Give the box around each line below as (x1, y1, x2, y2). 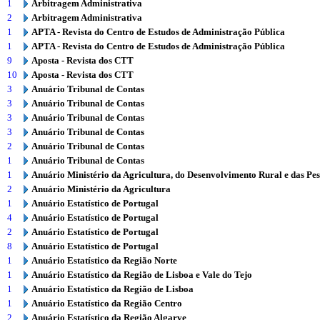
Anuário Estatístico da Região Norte (31, 255, 177, 266)
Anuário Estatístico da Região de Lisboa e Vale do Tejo (31, 269, 252, 280)
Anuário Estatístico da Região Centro (31, 298, 182, 309)
